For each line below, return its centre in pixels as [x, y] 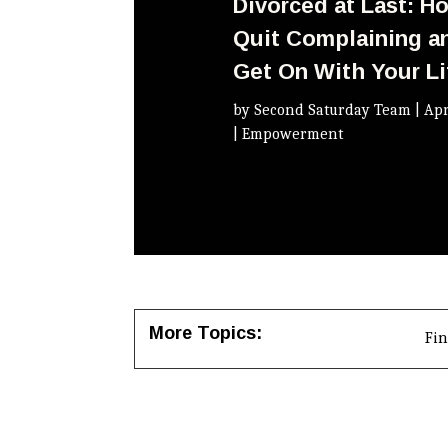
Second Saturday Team [333, 110]
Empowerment [293, 134]
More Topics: [205, 333]
